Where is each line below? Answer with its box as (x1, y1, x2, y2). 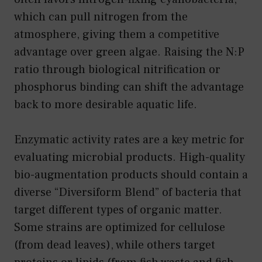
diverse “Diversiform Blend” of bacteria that (14, 184, 242, 200)
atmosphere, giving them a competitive (14, 26, 219, 42)
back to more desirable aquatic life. (14, 96, 197, 112)
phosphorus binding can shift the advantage (14, 79, 244, 95)
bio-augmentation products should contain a (14, 167, 248, 182)
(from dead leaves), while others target (14, 237, 215, 253)
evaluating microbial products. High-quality (14, 149, 245, 165)
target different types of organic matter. (14, 202, 222, 218)
